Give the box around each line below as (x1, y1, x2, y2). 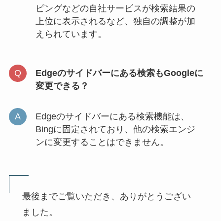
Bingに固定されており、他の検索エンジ (35, 124, 195, 135)
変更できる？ (35, 81, 89, 91)
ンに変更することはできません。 (35, 137, 169, 147)
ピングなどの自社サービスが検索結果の (35, 3, 195, 13)
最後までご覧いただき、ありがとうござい (22, 191, 191, 201)
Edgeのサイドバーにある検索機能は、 (35, 111, 189, 122)
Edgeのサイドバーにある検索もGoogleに (35, 68, 203, 78)
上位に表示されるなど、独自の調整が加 (35, 16, 195, 26)
